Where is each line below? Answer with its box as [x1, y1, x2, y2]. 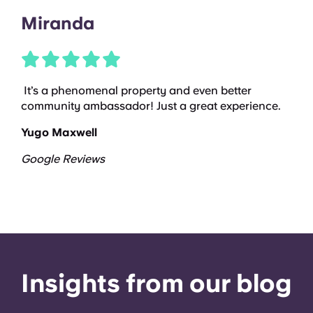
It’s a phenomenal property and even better [21, 84, 252, 98]
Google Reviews [21, 152, 105, 166]
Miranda [21, 13, 94, 34]
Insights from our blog [21, 268, 292, 299]
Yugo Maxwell [21, 126, 97, 140]
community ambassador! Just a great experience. [21, 99, 281, 113]
